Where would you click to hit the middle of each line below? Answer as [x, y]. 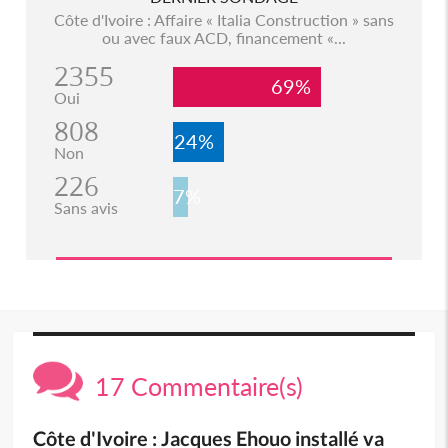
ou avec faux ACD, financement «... [223, 38]
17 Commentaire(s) [193, 386]
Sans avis [85, 208]
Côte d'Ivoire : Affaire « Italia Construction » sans [223, 20]
